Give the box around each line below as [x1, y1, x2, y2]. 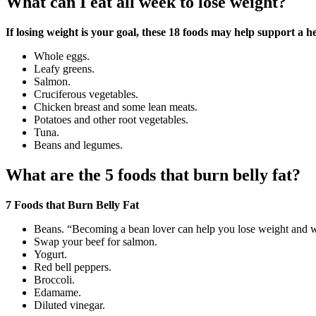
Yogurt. [34, 248, 67, 260]
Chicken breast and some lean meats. [34, 100, 197, 113]
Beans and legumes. [34, 138, 123, 151]
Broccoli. [34, 273, 75, 286]
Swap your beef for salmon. [34, 235, 157, 248]
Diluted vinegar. [34, 298, 105, 311]
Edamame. [34, 286, 81, 298]
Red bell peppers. [34, 260, 111, 273]
